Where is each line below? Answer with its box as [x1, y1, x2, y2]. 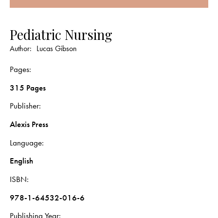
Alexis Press [10, 118, 48, 129]
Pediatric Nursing [10, 25, 112, 43]
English [10, 155, 33, 166]
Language [10, 137, 42, 148]
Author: [10, 43, 34, 54]
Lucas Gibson [36, 43, 77, 54]
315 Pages [10, 82, 46, 93]
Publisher [10, 100, 39, 111]
